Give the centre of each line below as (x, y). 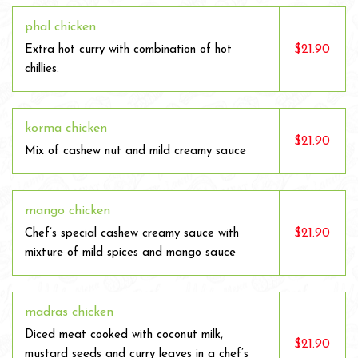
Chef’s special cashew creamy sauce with (132, 234)
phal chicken (60, 27)
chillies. (42, 69)
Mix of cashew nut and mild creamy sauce (135, 151)
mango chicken (68, 211)
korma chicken (66, 129)
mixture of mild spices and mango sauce (130, 253)
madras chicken (69, 312)
